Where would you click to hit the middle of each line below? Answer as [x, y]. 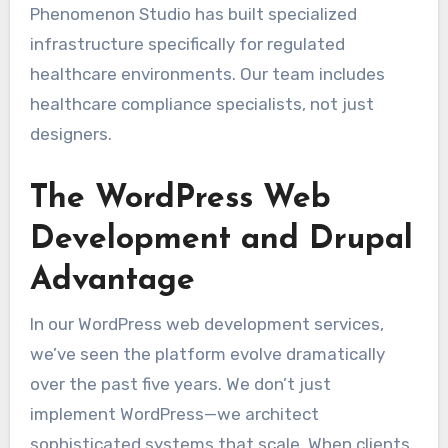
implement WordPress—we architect [174, 413]
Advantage [112, 281]
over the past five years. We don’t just [180, 383]
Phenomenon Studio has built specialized [193, 14]
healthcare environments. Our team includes [207, 74]
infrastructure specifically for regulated [187, 44]
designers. [70, 134]
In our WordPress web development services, [206, 323]
